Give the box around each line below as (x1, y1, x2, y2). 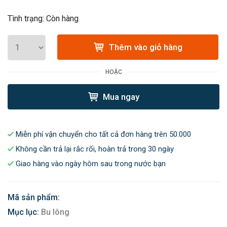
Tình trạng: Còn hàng (8, 14, 79, 24)
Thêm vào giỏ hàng (106, 42, 182, 53)
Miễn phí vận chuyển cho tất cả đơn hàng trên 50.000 (14, 129, 191, 139)
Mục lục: (8, 207, 39, 217)
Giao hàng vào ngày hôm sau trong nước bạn (14, 159, 166, 168)
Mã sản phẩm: (8, 192, 60, 202)
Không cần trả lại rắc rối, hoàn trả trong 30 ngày (14, 144, 174, 154)
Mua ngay (100, 91, 139, 102)
